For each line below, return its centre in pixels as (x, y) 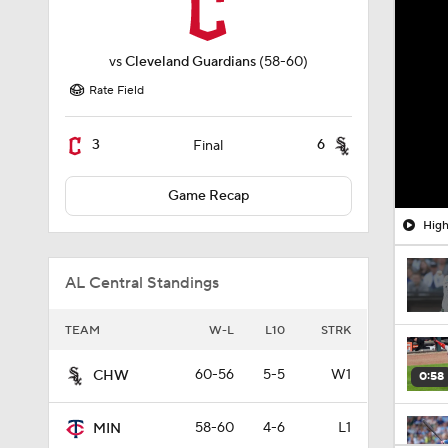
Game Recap (208, 196)
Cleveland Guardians (190, 62)
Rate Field (116, 90)
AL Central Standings (142, 283)
